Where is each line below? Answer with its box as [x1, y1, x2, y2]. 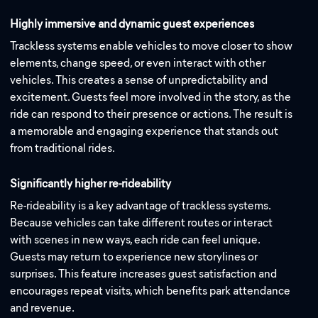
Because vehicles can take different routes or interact [10, 215, 273, 229]
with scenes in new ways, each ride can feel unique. [10, 232, 261, 246]
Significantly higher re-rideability [10, 177, 172, 191]
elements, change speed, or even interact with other [10, 55, 266, 70]
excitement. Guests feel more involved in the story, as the [10, 89, 292, 104]
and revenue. [10, 300, 75, 314]
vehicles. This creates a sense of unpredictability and [10, 72, 268, 87]
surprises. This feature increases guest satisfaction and [10, 266, 278, 280]
